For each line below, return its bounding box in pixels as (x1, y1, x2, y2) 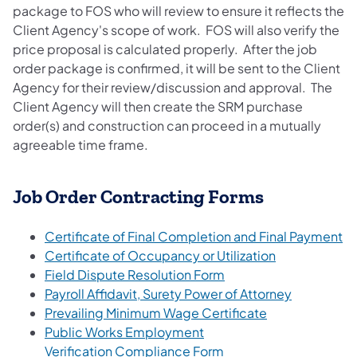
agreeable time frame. (13, 135, 151, 153)
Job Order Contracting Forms (13, 186, 264, 209)
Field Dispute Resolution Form (45, 266, 225, 284)
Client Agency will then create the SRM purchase (13, 97, 303, 115)
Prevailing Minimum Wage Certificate (45, 304, 267, 322)
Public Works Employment (45, 324, 204, 341)
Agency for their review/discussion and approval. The (13, 78, 332, 96)
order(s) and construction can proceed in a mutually (13, 116, 321, 134)
